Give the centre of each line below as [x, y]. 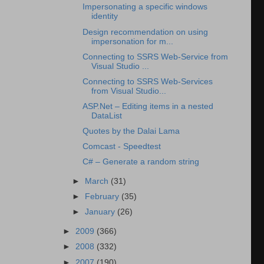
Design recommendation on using [145, 32]
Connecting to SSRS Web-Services [147, 81]
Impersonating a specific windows [145, 7]
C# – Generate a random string [141, 162]
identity [104, 16]
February [103, 197]
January [101, 212]
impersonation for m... [132, 41]
